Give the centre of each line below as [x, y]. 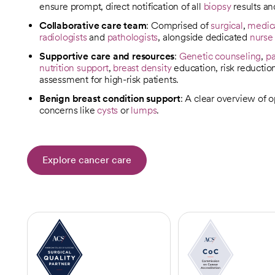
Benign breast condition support [110, 98]
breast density [142, 68]
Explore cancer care [87, 160]
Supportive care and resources [107, 56]
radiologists [63, 37]
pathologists [133, 37]
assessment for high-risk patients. [109, 79]
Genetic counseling [220, 56]
